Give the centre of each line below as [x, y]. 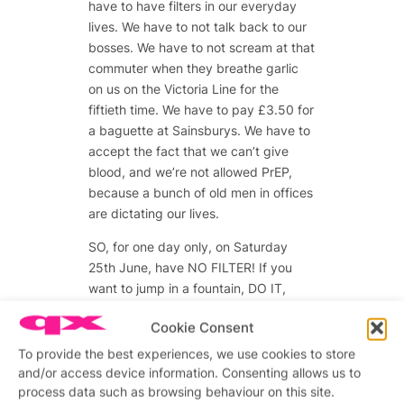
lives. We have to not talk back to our [197, 26]
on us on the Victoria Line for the [183, 88]
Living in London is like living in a [184, 372]
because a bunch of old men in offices [200, 192]
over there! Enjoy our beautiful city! [191, 351]
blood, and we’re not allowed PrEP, [190, 171]
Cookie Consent [202, 328]
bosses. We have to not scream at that [201, 47]
